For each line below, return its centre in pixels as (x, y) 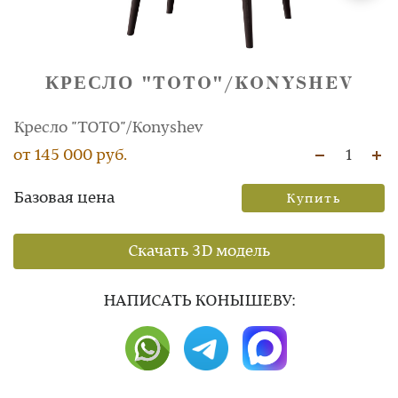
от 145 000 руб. (70, 156)
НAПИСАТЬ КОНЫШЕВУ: (199, 302)
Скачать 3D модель (199, 252)
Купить (313, 199)
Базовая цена (64, 199)
